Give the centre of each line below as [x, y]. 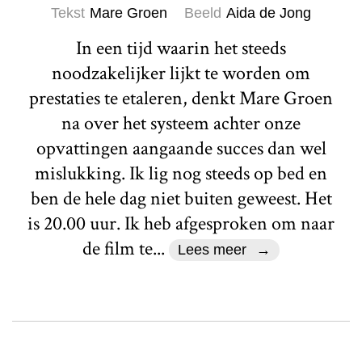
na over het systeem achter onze [181, 123]
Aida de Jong [269, 13]
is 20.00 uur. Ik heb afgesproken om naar [181, 223]
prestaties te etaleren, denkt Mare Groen [181, 98]
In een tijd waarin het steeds [181, 48]
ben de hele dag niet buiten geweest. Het [181, 198]
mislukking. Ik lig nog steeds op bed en [181, 173]
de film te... [125, 248]
